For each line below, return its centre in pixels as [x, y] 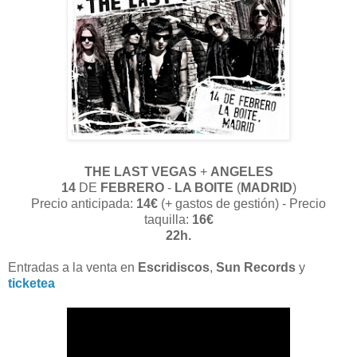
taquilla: [168, 219]
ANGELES [241, 171]
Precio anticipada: [84, 203]
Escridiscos [174, 267]
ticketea [31, 283]
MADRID [266, 187]
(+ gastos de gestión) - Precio [242, 203]
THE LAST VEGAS [140, 171]
